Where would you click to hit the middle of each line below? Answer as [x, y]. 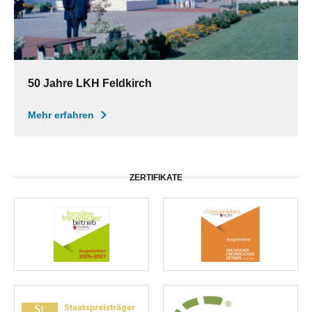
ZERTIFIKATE [156, 177]
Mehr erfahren [61, 115]
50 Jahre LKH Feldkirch [90, 83]
